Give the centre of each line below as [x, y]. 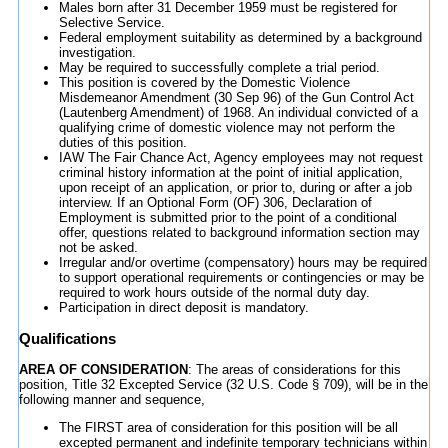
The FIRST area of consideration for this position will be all [228, 428]
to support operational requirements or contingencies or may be [241, 277]
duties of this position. [122, 142]
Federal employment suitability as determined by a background [240, 37]
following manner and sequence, [111, 400]
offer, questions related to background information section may [239, 232]
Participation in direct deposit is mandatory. [183, 307]
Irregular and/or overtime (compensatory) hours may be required [242, 262]
